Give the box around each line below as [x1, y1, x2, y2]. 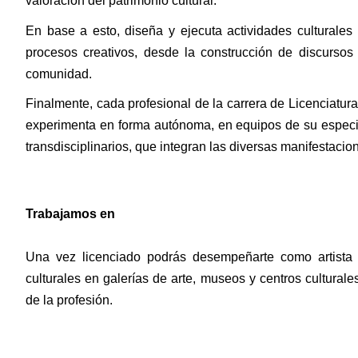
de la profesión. [26, 292, 113, 307]
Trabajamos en [26, 206, 115, 221]
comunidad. [26, 66, 92, 81]
